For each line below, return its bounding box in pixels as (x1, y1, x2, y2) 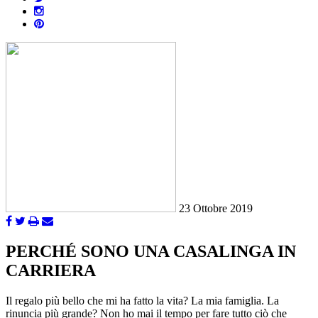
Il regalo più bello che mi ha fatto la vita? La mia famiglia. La (6, 295, 279, 307)
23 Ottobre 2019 (179, 202, 253, 215)
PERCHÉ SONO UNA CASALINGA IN (6, 242, 296, 261)
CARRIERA (6, 261, 96, 280)
